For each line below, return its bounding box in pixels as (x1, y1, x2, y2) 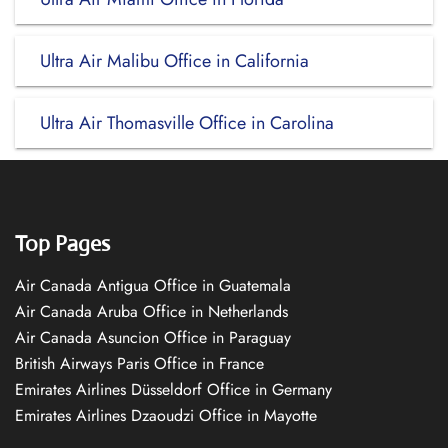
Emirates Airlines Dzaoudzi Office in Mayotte (15, 404, 317, 427)
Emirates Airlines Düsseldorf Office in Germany (15, 378, 332, 401)
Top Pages (15, 230, 110, 257)
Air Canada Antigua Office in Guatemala (15, 274, 291, 297)
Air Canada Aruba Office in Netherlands (15, 300, 288, 323)
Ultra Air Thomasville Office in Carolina (40, 110, 334, 136)
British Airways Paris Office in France (15, 352, 264, 375)
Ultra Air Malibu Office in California (40, 48, 309, 74)
